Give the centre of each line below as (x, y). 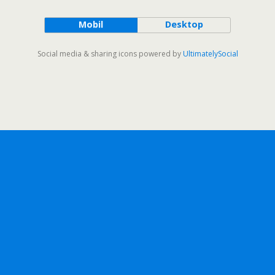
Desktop (184, 24)
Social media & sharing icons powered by (110, 54)
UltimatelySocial (210, 54)
